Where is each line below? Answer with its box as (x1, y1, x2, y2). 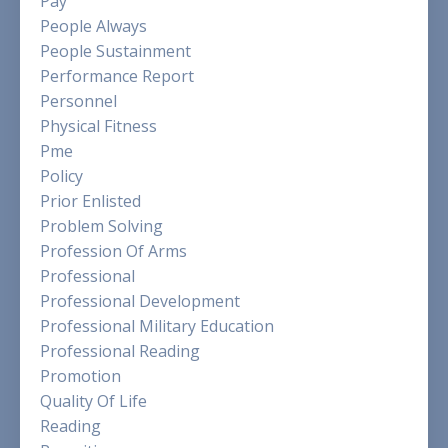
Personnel (40, 89, 117, 112)
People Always (40, 14, 147, 37)
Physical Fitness (40, 114, 157, 137)
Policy (40, 164, 83, 187)
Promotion (40, 364, 121, 387)
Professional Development (40, 289, 240, 312)
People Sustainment (40, 39, 191, 62)
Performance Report (40, 64, 194, 87)
